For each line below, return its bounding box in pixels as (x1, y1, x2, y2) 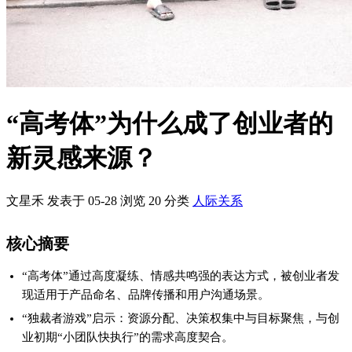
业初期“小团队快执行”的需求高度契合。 (22, 330, 233, 343)
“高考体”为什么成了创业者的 (6, 109, 333, 138)
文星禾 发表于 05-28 (6, 193, 120, 207)
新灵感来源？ (6, 144, 157, 173)
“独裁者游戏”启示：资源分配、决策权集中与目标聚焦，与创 (22, 311, 339, 324)
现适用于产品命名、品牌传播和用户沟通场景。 (22, 288, 269, 301)
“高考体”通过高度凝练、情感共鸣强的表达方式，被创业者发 (22, 269, 339, 282)
